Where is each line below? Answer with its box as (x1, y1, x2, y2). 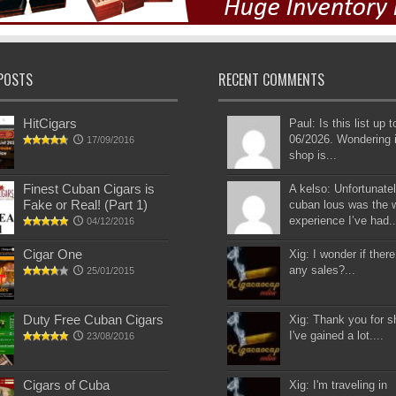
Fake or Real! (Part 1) (22, 197, 148, 213)
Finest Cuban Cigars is (22, 181, 155, 197)
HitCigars (22, 116, 77, 132)
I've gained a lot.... (289, 329, 385, 343)
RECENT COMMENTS (218, 69, 325, 91)
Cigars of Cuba (22, 377, 110, 393)
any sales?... (289, 263, 356, 278)
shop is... (289, 148, 338, 163)
